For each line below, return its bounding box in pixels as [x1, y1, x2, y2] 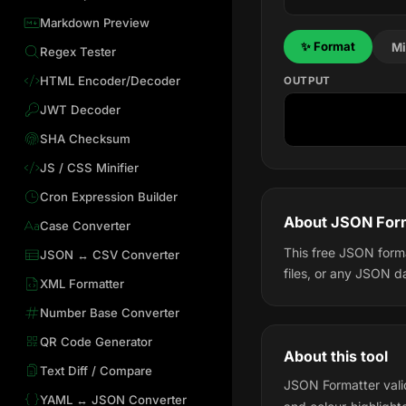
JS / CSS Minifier [39, 159, 139, 175]
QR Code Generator [39, 333, 152, 349]
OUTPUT [284, 74, 332, 88]
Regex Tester [39, 44, 116, 59]
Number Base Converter [39, 304, 179, 320]
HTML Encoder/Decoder [39, 72, 180, 88]
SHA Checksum [39, 130, 130, 146]
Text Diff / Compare [39, 362, 152, 378]
